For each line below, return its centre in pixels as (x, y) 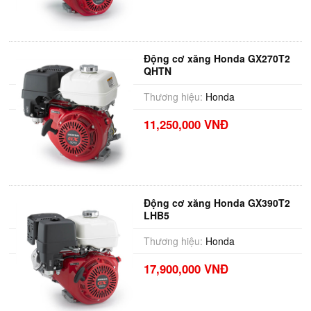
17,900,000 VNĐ (186, 269)
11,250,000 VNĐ (186, 124)
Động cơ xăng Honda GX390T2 (217, 203)
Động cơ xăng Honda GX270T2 (217, 58)
